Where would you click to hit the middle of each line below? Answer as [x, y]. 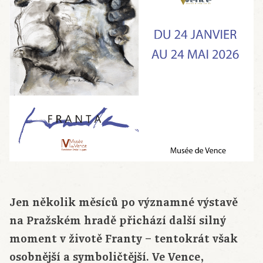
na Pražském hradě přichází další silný [118, 221]
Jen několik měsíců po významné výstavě [124, 203]
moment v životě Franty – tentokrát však [124, 239]
